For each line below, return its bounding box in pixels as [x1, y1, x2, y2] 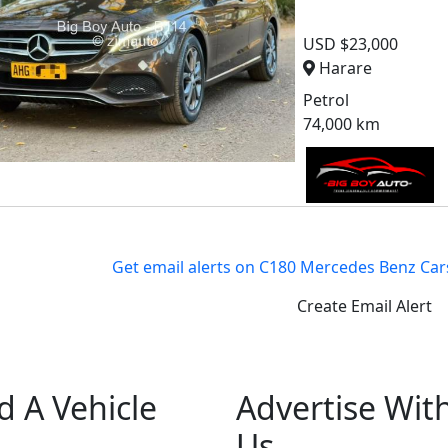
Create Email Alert [297, 294, 432, 317]
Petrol [303, 89, 350, 112]
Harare [319, 57, 373, 80]
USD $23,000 [303, 33, 399, 56]
